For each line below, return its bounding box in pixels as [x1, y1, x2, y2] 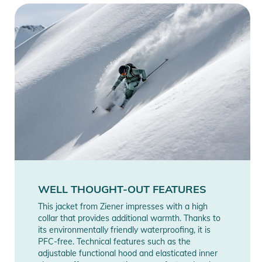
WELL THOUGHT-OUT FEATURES [38, 182, 206, 196]
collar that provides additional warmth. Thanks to [38, 213, 220, 224]
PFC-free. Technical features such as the [38, 236, 191, 247]
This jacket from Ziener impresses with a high [38, 201, 208, 212]
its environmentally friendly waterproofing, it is [38, 225, 211, 236]
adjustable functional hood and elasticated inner [38, 248, 218, 259]
